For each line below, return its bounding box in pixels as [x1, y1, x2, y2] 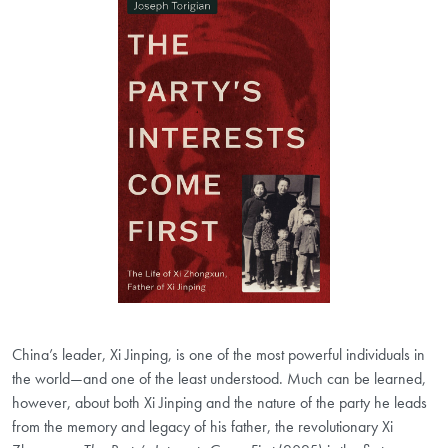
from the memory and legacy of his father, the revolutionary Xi [12, 415, 393, 437]
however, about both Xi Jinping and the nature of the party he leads [12, 391, 427, 413]
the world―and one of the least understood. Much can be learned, [12, 367, 426, 389]
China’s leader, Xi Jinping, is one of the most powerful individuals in [12, 343, 425, 365]
